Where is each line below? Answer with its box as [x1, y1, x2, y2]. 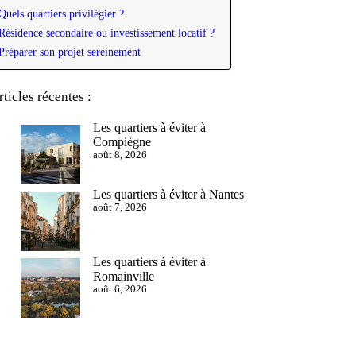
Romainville [92, 269, 154, 283]
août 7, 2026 [92, 202, 147, 214]
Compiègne [92, 135, 151, 149]
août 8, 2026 [92, 149, 147, 161]
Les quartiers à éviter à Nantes [92, 188, 244, 202]
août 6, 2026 [92, 283, 147, 295]
